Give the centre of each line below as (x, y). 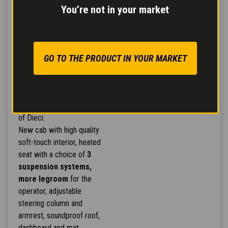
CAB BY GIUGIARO (52, 51)
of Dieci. (31, 118)
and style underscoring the (60, 94)
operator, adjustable (50, 191)
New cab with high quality (59, 130)
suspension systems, (55, 167)
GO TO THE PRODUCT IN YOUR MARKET (115, 58)
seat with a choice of (52, 155)
